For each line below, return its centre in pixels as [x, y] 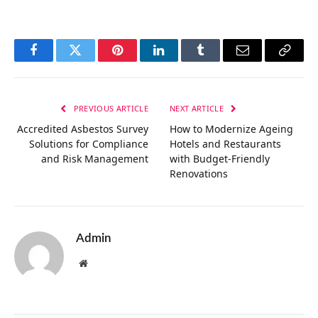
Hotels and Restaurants [225, 143]
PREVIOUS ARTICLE [110, 108]
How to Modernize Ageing [231, 128]
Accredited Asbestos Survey [83, 128]
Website [103, 262]
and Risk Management [95, 158]
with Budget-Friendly [220, 158]
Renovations [199, 173]
